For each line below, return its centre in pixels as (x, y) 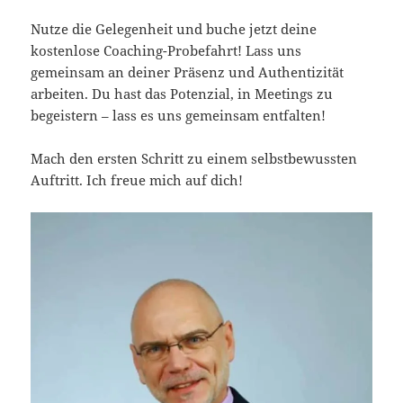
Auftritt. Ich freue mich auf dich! (137, 179)
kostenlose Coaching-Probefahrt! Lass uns (166, 50)
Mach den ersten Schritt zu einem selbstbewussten (194, 158)
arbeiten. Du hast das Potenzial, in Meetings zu (182, 93)
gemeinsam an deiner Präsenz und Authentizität (188, 72)
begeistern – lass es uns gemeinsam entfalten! (179, 115)
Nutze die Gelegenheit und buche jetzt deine (174, 28)
